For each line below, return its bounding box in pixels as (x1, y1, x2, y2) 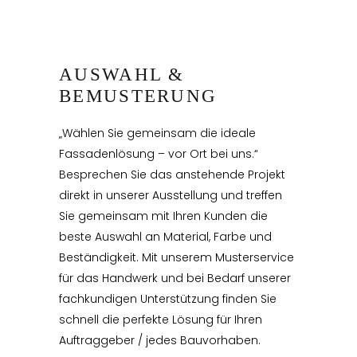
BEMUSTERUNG (59, 86, 218, 107)
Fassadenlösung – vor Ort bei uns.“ (59, 146, 258, 163)
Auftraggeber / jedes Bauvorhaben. (59, 332, 261, 349)
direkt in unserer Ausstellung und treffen (59, 187, 282, 204)
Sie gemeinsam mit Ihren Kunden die (59, 208, 268, 225)
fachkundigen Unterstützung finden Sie (59, 291, 277, 308)
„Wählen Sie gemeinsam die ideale (59, 125, 256, 142)
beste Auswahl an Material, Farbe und (59, 229, 272, 245)
